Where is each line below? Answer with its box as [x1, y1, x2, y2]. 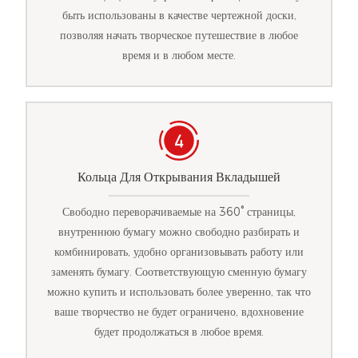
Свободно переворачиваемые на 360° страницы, [62, 204, 296, 219]
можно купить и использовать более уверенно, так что [47, 284, 311, 299]
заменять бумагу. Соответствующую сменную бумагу [51, 264, 307, 279]
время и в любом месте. [122, 48, 236, 63]
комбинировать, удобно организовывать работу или [54, 244, 304, 259]
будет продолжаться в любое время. [94, 324, 264, 339]
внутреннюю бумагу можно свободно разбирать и [58, 224, 300, 239]
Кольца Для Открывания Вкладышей [78, 168, 280, 187]
